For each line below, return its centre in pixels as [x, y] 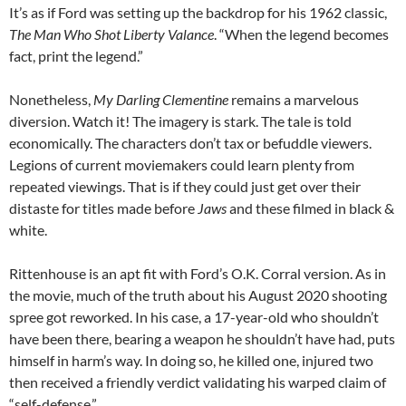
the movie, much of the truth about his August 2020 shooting [198, 295]
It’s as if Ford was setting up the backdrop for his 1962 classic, [198, 12]
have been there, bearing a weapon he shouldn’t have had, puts [202, 338]
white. [28, 229]
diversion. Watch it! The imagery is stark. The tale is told [180, 121]
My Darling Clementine [161, 99]
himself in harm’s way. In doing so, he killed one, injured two [191, 360]
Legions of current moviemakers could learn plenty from [182, 164]
